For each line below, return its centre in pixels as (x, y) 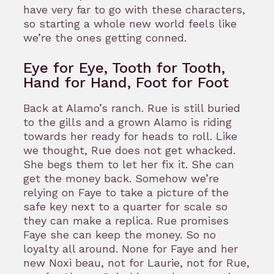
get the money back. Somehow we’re (121, 179)
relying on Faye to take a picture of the (126, 193)
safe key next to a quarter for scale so (125, 207)
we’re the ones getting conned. (107, 37)
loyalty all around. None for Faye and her (131, 249)
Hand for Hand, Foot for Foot (126, 83)
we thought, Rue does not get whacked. (129, 150)
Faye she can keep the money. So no (120, 235)
